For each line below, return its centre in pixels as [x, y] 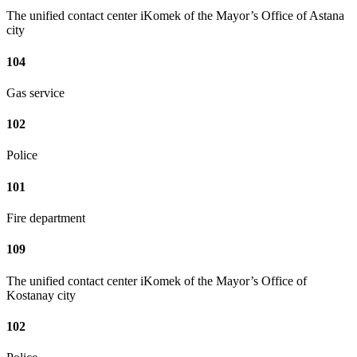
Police [22, 155]
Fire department [46, 218]
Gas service [35, 92]
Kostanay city [41, 295]
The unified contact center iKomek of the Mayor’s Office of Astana [175, 16]
